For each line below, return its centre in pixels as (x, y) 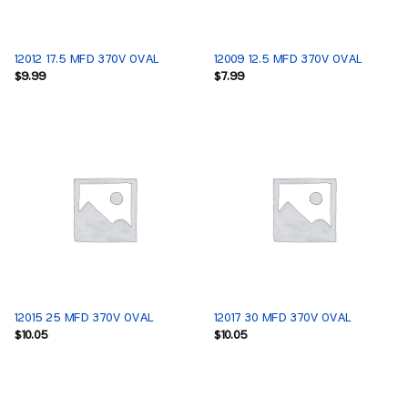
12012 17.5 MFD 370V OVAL (86, 60)
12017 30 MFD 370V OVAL (281, 318)
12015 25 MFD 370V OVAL (83, 318)
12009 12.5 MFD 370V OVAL (287, 60)
